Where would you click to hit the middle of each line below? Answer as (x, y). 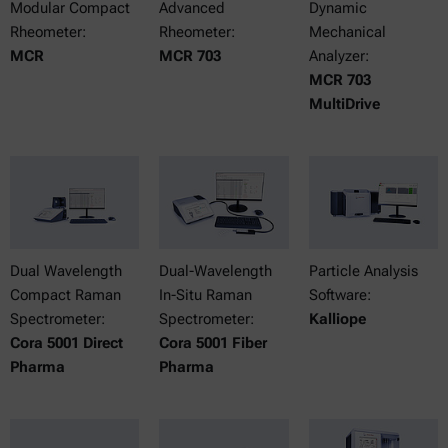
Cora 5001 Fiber (213, 343)
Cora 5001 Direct (66, 343)
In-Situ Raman (206, 295)
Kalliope (337, 319)
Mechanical (347, 32)
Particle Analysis (363, 271)
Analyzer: (338, 56)
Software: (339, 295)
